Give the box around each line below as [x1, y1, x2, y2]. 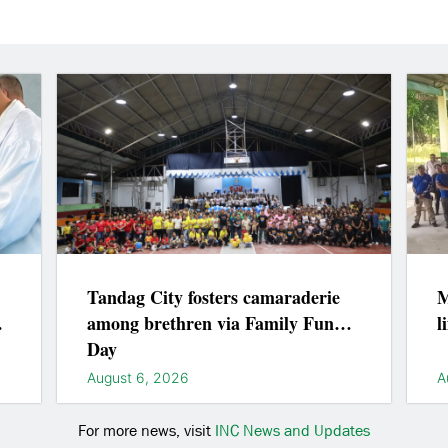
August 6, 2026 [87, 368, 190, 386]
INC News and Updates [215, 419, 370, 441]
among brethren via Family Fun [87, 309, 335, 336]
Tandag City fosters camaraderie [87, 283, 341, 310]
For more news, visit [78, 419, 215, 441]
